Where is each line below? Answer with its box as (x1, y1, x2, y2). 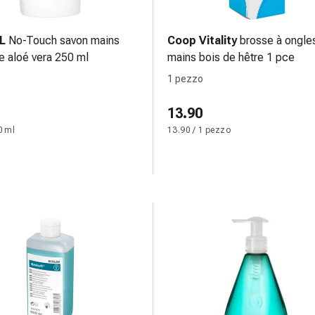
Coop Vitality (167, 34, 237, 47)
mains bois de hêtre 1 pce (167, 51, 295, 64)
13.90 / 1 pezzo (167, 125, 231, 135)
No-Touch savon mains (8, 34, 120, 47)
